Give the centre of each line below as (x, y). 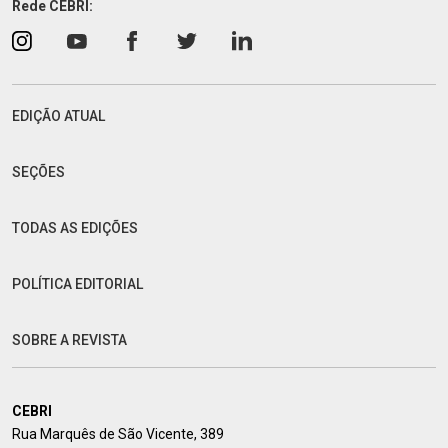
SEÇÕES (38, 172)
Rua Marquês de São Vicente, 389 (118, 434)
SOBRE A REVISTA (69, 340)
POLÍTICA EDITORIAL (77, 284)
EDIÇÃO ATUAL (58, 116)
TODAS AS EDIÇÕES (75, 228)
